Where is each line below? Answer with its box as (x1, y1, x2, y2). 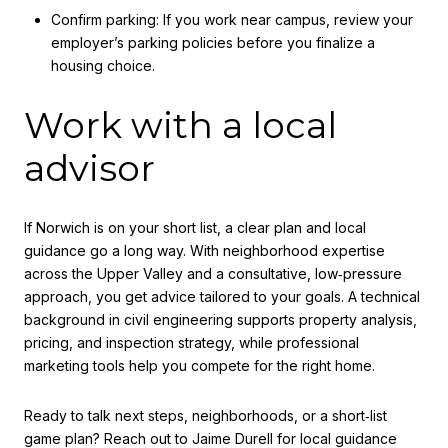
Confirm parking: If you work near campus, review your (50, 10, 413, 28)
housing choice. (50, 56, 155, 74)
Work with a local (24, 102, 337, 147)
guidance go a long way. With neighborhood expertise (24, 242, 385, 260)
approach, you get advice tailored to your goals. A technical (24, 288, 420, 306)
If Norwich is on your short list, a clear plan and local (24, 219, 366, 237)
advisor (24, 145, 155, 190)
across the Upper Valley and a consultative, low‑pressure (24, 265, 402, 283)
